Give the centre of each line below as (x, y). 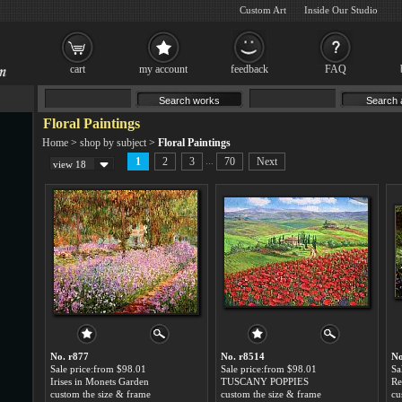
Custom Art (263, 10)
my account (163, 69)
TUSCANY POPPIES (265, 381)
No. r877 (70, 356)
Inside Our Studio (341, 10)
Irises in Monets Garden (100, 381)
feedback (249, 69)
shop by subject (113, 143)
